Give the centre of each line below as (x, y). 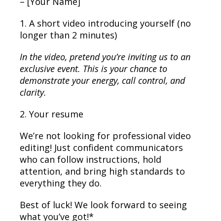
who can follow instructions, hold (91, 160)
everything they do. (61, 183)
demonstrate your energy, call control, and (102, 81)
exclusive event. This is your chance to (93, 69)
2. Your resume (52, 114)
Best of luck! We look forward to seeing (103, 205)
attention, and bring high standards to (102, 171)
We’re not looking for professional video (105, 136)
